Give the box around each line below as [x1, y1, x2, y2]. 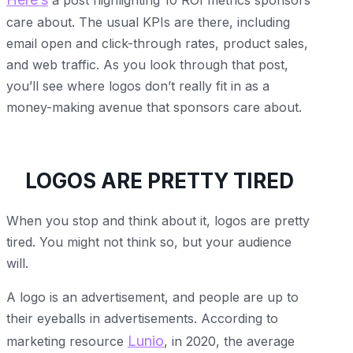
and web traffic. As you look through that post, [6, 56, 288, 72]
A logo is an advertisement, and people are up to [6, 288, 299, 305]
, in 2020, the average [164, 333, 295, 349]
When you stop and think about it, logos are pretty [6, 212, 310, 229]
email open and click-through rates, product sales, [6, 35, 308, 51]
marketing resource [6, 333, 128, 349]
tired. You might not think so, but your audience [6, 233, 292, 250]
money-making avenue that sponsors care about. [6, 98, 306, 115]
